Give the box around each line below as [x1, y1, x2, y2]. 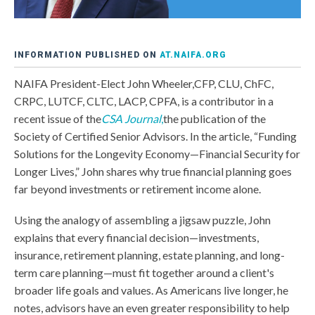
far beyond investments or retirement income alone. [14, 182, 261, 196]
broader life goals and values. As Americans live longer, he [14, 283, 288, 297]
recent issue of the [14, 112, 101, 126]
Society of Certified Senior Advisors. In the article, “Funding [14, 129, 297, 143]
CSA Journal [101, 112, 161, 126]
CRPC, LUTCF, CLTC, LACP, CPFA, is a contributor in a [14, 94, 274, 108]
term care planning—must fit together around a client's [14, 266, 274, 280]
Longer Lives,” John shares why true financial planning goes [14, 165, 292, 179]
